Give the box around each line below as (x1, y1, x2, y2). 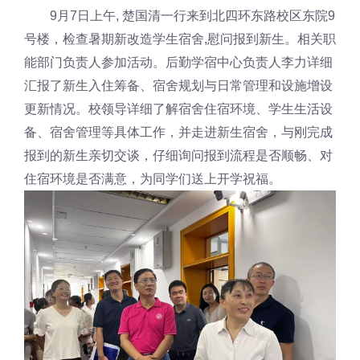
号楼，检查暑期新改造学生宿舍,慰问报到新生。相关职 (24, 31, 336, 46)
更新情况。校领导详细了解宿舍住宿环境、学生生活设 (24, 100, 333, 116)
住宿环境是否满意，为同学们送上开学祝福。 (24, 170, 281, 186)
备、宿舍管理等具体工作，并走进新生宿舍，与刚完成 (24, 124, 333, 139)
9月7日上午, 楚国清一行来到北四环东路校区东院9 (50, 7, 336, 22)
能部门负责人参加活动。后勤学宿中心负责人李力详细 (24, 54, 333, 69)
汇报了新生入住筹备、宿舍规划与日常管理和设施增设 (24, 77, 333, 92)
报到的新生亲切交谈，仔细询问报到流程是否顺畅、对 (24, 147, 333, 162)
